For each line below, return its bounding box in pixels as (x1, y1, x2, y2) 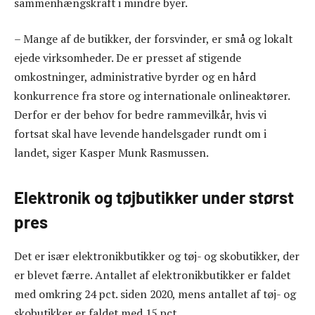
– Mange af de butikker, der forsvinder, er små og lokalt (14, 31, 292, 47)
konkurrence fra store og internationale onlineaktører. (14, 88, 290, 104)
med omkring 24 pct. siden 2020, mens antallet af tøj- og (14, 286, 296, 302)
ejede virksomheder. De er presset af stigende (14, 50, 241, 66)
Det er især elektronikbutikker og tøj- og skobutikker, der (14, 248, 300, 264)
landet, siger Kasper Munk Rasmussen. (14, 145, 209, 161)
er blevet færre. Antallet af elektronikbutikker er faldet (14, 267, 290, 283)
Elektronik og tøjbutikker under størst (14, 187, 294, 208)
